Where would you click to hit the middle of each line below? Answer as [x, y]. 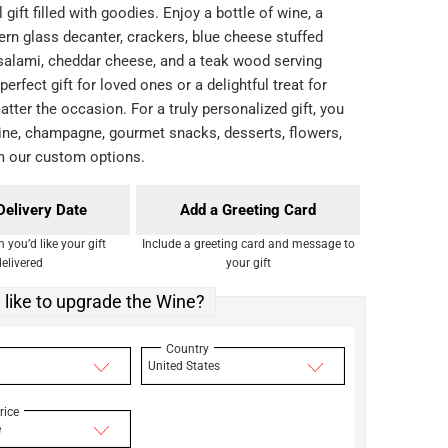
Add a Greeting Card [248, 209]
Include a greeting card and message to [248, 243]
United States [184, 365]
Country [187, 348]
